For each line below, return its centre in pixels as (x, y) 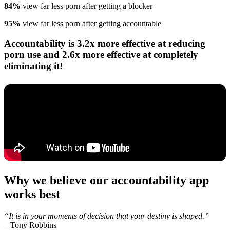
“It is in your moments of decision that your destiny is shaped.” (107, 216)
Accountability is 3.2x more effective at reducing (105, 43)
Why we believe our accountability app (107, 180)
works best (34, 194)
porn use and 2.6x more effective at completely (101, 54)
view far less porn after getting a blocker (87, 6)
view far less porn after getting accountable (91, 24)
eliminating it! (33, 66)
